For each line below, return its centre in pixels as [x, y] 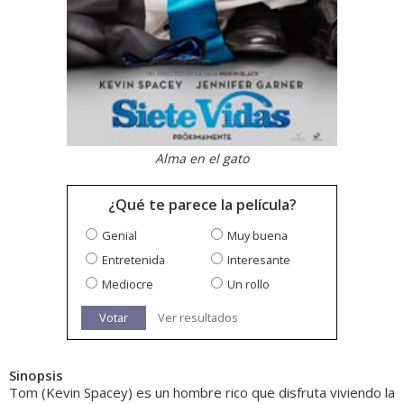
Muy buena [257, 236]
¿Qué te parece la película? [202, 205]
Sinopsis [36, 376]
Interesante [259, 260]
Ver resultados [198, 318]
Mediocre [128, 285]
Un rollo [248, 285]
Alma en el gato [202, 159]
